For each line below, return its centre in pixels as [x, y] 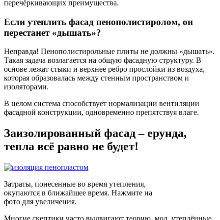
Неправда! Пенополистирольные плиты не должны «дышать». [109, 52]
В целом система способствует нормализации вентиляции [102, 104]
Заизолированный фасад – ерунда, [95, 133]
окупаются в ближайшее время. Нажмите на [78, 193]
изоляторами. [26, 87]
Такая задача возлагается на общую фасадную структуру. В [103, 60]
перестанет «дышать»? [53, 32]
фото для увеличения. [40, 202]
